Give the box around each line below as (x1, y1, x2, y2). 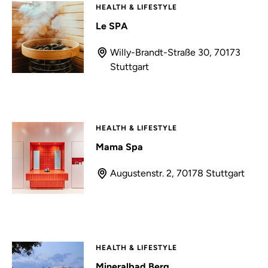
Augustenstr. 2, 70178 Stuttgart (110, 167, 245, 179)
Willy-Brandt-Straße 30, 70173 (110, 47, 240, 58)
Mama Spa (96, 141, 143, 153)
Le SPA (96, 20, 127, 32)
